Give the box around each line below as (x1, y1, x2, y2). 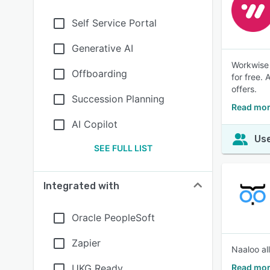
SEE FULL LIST (93, 143, 152, 153)
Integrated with (43, 180, 119, 192)
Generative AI (72, 42, 133, 54)
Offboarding (72, 67, 127, 80)
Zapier (72, 237, 101, 249)
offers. (231, 84, 257, 94)
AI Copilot (72, 118, 118, 130)
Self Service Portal (72, 17, 157, 29)
